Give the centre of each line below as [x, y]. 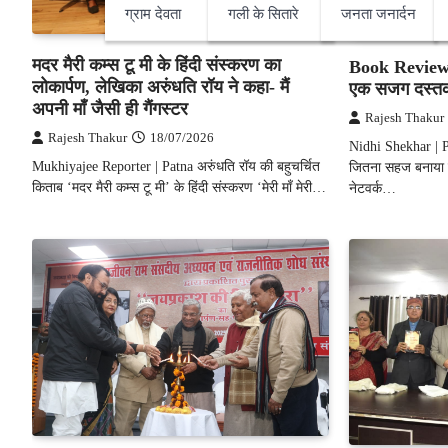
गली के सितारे [263, 13]
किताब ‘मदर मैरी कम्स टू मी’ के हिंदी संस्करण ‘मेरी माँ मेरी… [179, 186]
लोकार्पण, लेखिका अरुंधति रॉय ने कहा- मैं [160, 86]
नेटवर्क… [372, 187]
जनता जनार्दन [378, 13]
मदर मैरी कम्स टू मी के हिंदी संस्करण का [156, 64]
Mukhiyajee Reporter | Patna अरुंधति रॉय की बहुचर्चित [176, 165]
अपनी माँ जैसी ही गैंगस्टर [110, 108]
